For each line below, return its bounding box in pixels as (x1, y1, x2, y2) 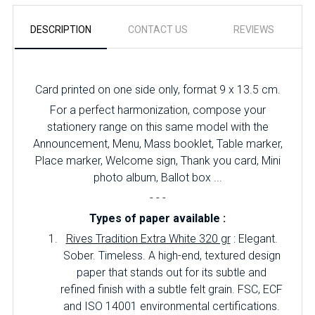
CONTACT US (127, 24, 188, 35)
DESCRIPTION (30, 24, 92, 35)
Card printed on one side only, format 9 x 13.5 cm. (34, 83, 281, 96)
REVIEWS (233, 24, 275, 35)
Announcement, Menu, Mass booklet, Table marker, (32, 137, 283, 150)
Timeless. (98, 249, 148, 262)
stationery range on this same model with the (46, 120, 269, 134)
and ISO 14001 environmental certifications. (63, 300, 280, 313)
